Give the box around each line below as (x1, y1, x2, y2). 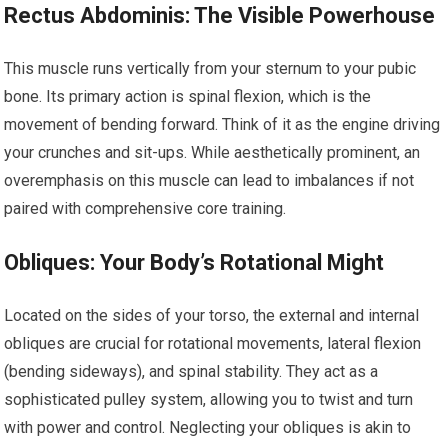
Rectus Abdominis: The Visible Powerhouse (4, 3, 436, 28)
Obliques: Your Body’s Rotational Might (4, 250, 385, 275)
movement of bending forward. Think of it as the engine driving (4, 115, 441, 134)
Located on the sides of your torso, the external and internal (4, 306, 420, 325)
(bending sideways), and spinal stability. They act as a (4, 362, 379, 381)
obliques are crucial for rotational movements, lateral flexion (4, 334, 422, 353)
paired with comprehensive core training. (4, 199, 287, 218)
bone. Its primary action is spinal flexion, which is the (4, 87, 372, 106)
